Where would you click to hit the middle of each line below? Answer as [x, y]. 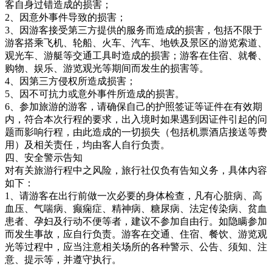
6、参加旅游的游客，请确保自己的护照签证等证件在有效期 [134, 106]
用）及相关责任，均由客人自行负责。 [87, 144]
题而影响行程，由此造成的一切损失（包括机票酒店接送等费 [136, 132]
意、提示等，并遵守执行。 [63, 259]
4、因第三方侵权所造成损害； [70, 81]
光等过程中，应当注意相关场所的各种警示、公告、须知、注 [136, 246]
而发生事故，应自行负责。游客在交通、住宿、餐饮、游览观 [136, 234]
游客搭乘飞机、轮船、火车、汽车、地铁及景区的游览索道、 [136, 42]
